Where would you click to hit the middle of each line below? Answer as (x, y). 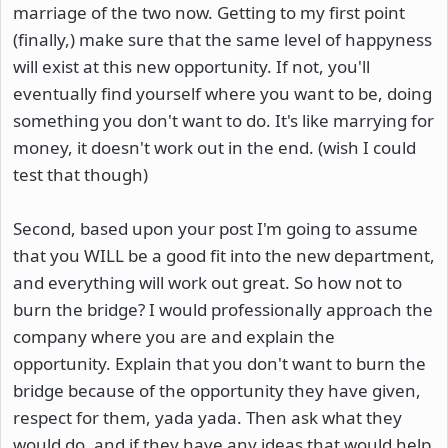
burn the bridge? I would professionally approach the (223, 309)
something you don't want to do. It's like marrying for (223, 120)
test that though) (80, 174)
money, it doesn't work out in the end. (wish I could (214, 147)
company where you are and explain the (174, 336)
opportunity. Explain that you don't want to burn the (219, 363)
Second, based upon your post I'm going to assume (215, 228)
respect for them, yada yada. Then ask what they (207, 417)
